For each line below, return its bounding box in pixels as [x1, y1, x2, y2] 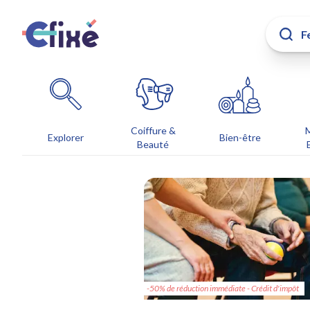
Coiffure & [130, 125, 176, 136]
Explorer [48, 131, 84, 143]
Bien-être [219, 131, 261, 143]
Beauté [137, 138, 169, 150]
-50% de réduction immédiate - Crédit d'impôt [147, 283, 299, 293]
